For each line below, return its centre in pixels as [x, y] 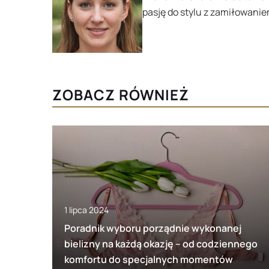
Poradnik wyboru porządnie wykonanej [153, 228]
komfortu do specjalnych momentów [149, 259]
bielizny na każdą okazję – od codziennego [161, 243]
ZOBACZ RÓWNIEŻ [121, 94]
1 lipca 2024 [86, 210]
